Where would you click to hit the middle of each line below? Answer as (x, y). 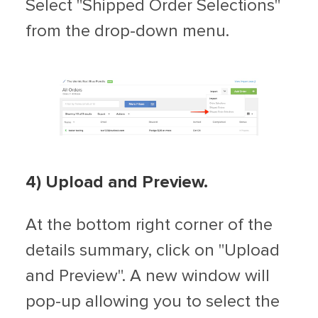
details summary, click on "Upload (153, 251)
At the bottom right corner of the (149, 225)
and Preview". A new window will (148, 276)
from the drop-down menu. (127, 32)
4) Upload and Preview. (117, 183)
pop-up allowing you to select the (153, 302)
